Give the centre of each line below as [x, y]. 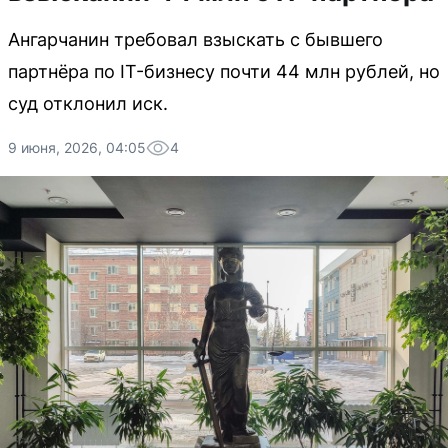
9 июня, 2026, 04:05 [77, 147]
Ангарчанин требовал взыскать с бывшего [195, 39]
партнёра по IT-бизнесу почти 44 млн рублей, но [224, 71]
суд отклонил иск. [88, 103]
